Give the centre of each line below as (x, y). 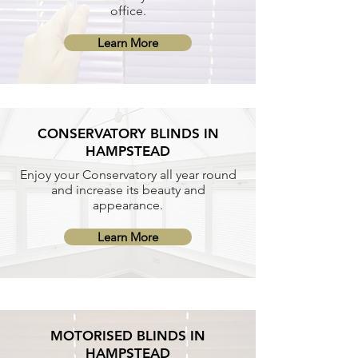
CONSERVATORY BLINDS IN (128, 133)
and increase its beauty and (128, 190)
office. (128, 11)
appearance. (128, 205)
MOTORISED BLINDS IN (128, 336)
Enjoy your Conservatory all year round (128, 175)
